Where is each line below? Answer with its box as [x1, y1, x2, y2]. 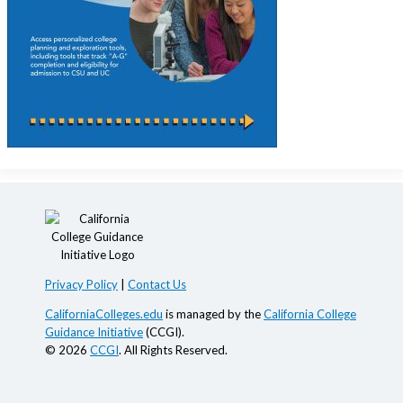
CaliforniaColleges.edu [45, 307, 163, 321]
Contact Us [128, 277, 186, 291]
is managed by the [163, 307, 264, 321]
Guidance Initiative [45, 325, 143, 339]
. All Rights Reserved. [119, 343, 228, 357]
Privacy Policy [45, 277, 118, 291]
